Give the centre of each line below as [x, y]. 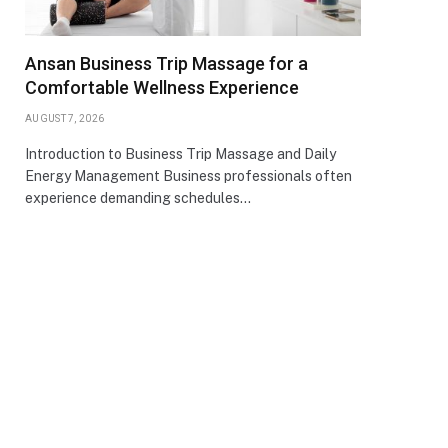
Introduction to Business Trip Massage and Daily [180, 154]
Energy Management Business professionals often [188, 176]
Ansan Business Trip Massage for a [166, 63]
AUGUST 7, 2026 [65, 118]
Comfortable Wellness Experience [162, 87]
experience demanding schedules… [138, 198]
